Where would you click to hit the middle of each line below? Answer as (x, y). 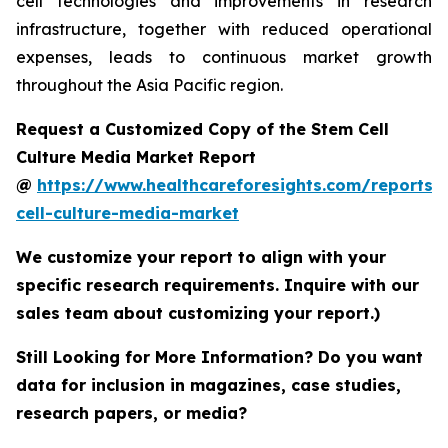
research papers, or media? (134, 412)
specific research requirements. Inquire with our (217, 284)
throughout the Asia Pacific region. (149, 84)
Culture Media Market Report (136, 156)
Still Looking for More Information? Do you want (219, 356)
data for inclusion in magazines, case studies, (208, 384)
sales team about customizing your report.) (198, 312)
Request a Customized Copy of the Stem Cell (202, 128)
